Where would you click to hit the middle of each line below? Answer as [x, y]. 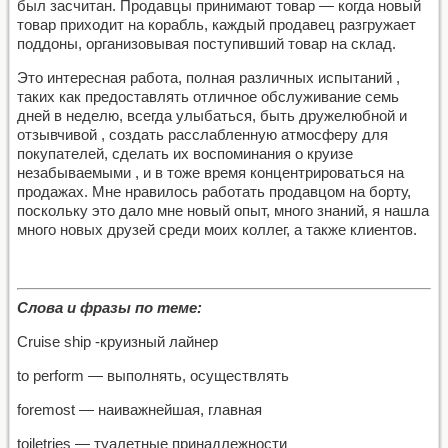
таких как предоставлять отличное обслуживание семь [208, 96]
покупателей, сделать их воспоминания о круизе [185, 153]
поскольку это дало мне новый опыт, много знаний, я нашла [223, 210]
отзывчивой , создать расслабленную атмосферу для [202, 134]
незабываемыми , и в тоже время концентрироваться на [210, 172]
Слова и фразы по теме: [109, 307]
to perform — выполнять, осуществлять [153, 375]
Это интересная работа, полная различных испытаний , [208, 77]
